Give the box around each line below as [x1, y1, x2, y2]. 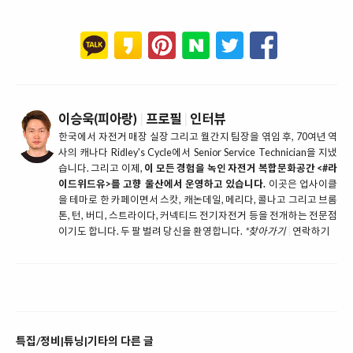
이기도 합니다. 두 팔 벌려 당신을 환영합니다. [58, 225, 244, 237]
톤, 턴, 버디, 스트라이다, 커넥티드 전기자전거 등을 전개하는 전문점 [58, 209, 337, 221]
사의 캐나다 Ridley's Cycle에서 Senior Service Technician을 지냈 [58, 146, 337, 158]
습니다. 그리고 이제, [58, 162, 145, 174]
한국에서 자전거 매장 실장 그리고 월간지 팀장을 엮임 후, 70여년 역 [58, 130, 337, 143]
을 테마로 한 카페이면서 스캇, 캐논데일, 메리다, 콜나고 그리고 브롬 [58, 193, 337, 206]
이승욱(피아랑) [58, 110, 137, 127]
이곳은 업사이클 [266, 177, 338, 190]
